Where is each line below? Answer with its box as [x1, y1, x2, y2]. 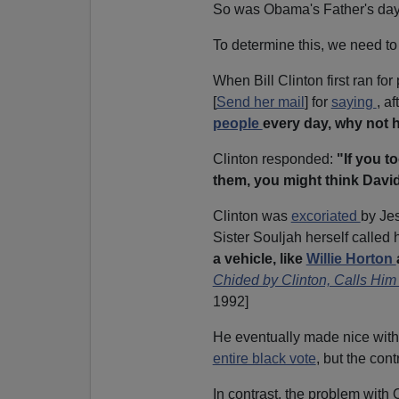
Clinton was [212, 208, 291, 224]
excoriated [290, 208, 361, 224]
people [212, 115, 263, 131]
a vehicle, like [212, 250, 306, 266]
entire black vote [212, 350, 316, 366]
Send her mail [216, 94, 305, 110]
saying [330, 94, 377, 110]
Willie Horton [305, 250, 396, 266]
